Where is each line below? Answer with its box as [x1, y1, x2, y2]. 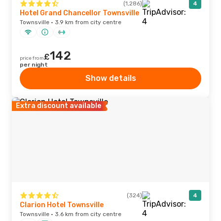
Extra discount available [16, 102, 101, 110]
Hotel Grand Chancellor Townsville [20, 9, 139, 17]
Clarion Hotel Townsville [20, 201, 104, 209]
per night [20, 61, 48, 68]
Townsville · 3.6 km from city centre [20, 211, 121, 218]
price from [20, 55, 44, 61]
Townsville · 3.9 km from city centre [20, 19, 121, 26]
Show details [85, 74, 136, 83]
